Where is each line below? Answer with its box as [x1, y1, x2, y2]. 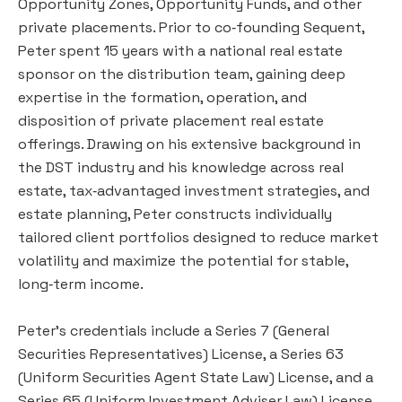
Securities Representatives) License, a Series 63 [18, 344, 344, 363]
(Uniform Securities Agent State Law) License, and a [18, 367, 373, 387]
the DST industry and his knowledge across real [18, 157, 344, 177]
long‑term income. [18, 274, 144, 293]
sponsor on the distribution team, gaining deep [18, 64, 345, 83]
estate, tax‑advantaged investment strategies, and [18, 180, 370, 200]
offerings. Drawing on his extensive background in [18, 134, 361, 153]
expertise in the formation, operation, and [18, 87, 307, 107]
